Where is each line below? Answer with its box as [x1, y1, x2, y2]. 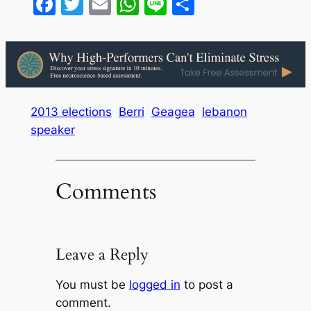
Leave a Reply [55, 244, 149, 266]
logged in [128, 277, 180, 292]
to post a [180, 277, 233, 292]
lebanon [201, 104, 247, 119]
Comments [55, 177, 156, 207]
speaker [30, 122, 75, 137]
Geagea [151, 104, 195, 119]
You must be [55, 277, 129, 292]
